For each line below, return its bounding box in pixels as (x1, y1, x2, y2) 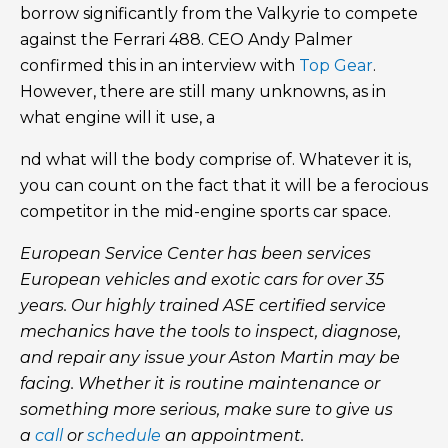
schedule (87, 426, 161, 446)
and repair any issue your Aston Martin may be (20, 348, 400, 368)
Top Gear (299, 56, 373, 76)
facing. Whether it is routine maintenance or (20, 374, 380, 394)
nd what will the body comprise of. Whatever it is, (20, 150, 411, 170)
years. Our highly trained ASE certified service (20, 296, 386, 316)
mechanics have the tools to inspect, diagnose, (20, 322, 401, 342)
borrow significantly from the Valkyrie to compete (20, 4, 418, 24)
